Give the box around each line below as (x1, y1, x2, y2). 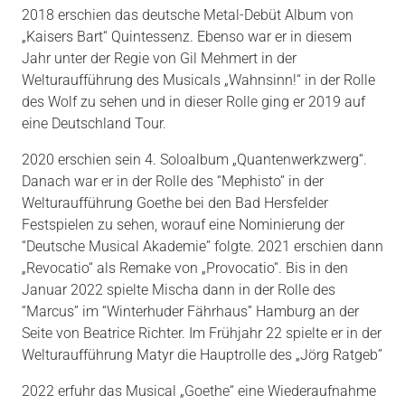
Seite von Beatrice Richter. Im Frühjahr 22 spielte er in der (22, 325, 381, 343)
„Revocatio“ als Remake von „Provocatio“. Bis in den (22, 259, 348, 278)
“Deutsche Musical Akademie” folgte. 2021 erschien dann (22, 238, 383, 256)
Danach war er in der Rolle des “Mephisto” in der (22, 173, 324, 191)
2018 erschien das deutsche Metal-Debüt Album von (22, 6, 353, 24)
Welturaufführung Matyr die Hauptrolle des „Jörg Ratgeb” (22, 346, 382, 364)
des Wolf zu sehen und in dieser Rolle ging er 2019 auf (22, 93, 365, 111)
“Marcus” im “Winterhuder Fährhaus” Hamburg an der (22, 303, 359, 321)
